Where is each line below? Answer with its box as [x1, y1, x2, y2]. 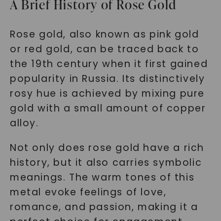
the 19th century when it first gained [9, 57, 208, 71]
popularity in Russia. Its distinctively [9, 72, 205, 85]
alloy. [9, 116, 39, 130]
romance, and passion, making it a [9, 200, 198, 214]
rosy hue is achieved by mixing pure [9, 87, 205, 100]
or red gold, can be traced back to [9, 42, 199, 56]
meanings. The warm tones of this [9, 171, 195, 184]
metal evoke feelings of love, [9, 185, 167, 199]
